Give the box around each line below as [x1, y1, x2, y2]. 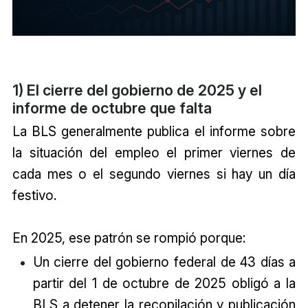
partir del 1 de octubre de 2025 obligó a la [32, 274, 296, 291]
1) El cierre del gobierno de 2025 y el [12, 81, 262, 100]
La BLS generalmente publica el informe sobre [12, 123, 296, 140]
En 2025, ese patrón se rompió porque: [12, 230, 245, 247]
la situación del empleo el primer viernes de [12, 144, 296, 162]
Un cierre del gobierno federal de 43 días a [32, 253, 296, 270]
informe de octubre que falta [12, 99, 212, 118]
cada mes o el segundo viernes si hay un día [12, 166, 296, 183]
